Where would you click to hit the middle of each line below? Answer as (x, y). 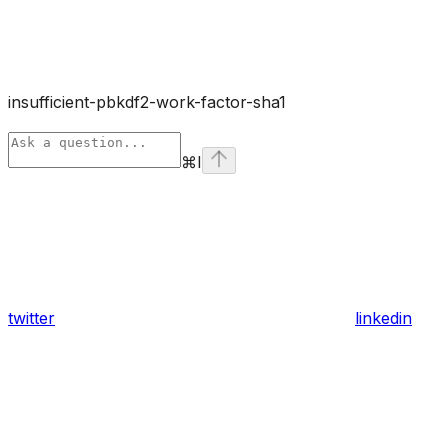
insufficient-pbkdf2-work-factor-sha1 (147, 101)
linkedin (383, 317)
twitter (31, 317)
